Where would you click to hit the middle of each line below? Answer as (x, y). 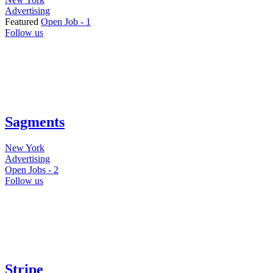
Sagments (35, 122)
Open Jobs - (29, 169)
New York (25, 147)
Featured (22, 21)
